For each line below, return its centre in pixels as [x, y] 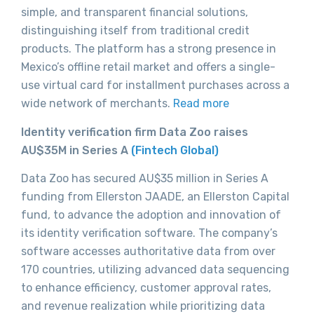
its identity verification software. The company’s [149, 233]
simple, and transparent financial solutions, [135, 13]
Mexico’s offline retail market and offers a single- [148, 67]
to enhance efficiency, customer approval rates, [146, 288]
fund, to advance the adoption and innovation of [151, 215]
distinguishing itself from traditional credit [135, 31]
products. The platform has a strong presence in [149, 49]
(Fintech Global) [175, 150]
